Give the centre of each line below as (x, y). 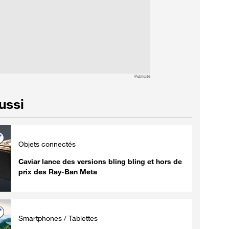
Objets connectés (47, 144)
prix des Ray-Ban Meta (58, 171)
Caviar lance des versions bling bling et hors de (100, 161)
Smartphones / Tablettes (58, 218)
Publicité (142, 76)
